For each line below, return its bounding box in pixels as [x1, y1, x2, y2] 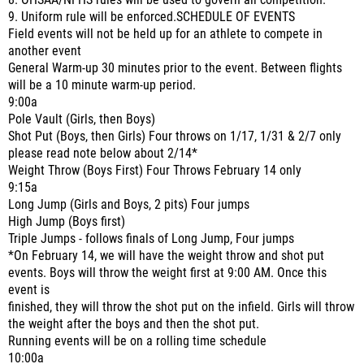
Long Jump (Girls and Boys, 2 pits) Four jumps [8, 197, 249, 212]
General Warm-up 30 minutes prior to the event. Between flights [8, 61, 342, 76]
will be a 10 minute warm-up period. [8, 78, 196, 93]
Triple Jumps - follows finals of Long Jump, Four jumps [8, 232, 294, 246]
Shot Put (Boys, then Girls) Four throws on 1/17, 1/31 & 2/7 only [8, 129, 341, 144]
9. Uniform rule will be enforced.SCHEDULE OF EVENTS [8, 10, 295, 24]
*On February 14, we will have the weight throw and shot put [8, 249, 324, 263]
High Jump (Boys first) [8, 214, 125, 229]
